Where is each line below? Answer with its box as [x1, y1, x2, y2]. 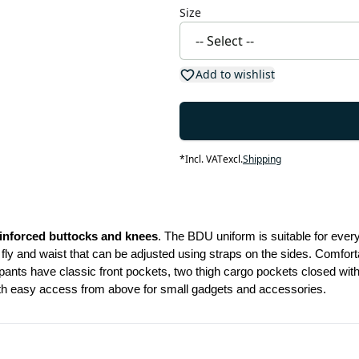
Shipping [242, 152, 281, 166]
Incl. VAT [184, 152, 223, 166]
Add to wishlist [195, 67, 275, 82]
